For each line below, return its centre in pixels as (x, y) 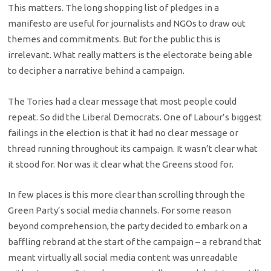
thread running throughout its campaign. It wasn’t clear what (133, 148)
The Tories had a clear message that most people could (122, 101)
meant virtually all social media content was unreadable (123, 258)
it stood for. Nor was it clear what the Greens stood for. (121, 164)
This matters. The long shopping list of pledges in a (114, 8)
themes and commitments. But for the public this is (115, 39)
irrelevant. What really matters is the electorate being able (130, 55)
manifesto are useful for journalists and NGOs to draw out (127, 24)
